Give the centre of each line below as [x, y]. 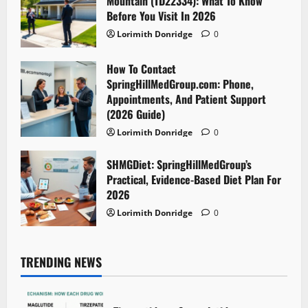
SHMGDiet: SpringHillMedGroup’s [179, 165]
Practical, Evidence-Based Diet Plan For [194, 180]
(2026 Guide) [136, 114]
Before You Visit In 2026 [161, 16]
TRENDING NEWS [61, 262]
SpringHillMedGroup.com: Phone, [180, 84]
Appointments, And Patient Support [186, 99]
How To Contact [141, 69]
